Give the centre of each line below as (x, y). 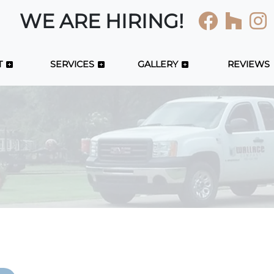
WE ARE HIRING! (102, 21)
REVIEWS (248, 64)
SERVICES (72, 64)
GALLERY (157, 64)
